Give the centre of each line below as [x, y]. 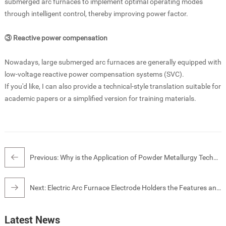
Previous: [45, 157]
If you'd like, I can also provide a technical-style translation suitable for [112, 86]
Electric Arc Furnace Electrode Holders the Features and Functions [132, 187]
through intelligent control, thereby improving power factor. [96, 13]
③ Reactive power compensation [56, 38]
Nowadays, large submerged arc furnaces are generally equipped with [113, 62]
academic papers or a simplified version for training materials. [100, 98]
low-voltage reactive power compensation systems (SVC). [94, 74]
